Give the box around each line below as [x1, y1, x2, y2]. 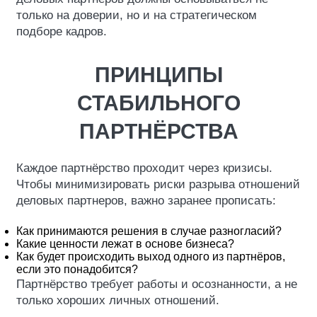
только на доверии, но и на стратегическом [16, 8, 257, 22]
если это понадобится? [16, 263, 138, 275]
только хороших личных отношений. [16, 294, 219, 307]
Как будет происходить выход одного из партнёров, [16, 250, 285, 263]
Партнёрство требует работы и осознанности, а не [16, 277, 297, 291]
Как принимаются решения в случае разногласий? [16, 225, 282, 237]
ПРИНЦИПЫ [94, 63, 223, 86]
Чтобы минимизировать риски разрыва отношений [16, 178, 300, 191]
